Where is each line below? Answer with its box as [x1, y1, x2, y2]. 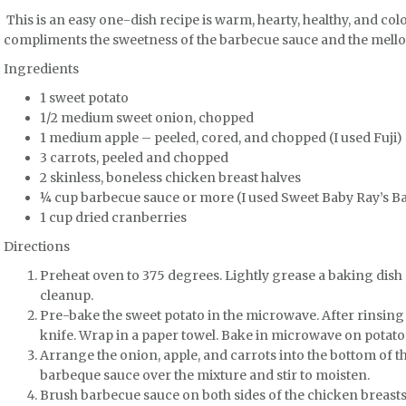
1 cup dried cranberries [40, 209, 187, 226]
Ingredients [4, 61, 79, 77]
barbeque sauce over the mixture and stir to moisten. [40, 367, 370, 383]
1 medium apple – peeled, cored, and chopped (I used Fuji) [40, 130, 402, 146]
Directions [4, 238, 70, 255]
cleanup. [40, 287, 93, 304]
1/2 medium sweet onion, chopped [40, 110, 254, 126]
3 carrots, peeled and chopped [40, 150, 228, 166]
